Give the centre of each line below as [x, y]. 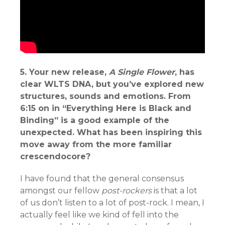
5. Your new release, [65, 72]
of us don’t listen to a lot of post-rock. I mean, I [112, 202]
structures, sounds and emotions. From [105, 96]
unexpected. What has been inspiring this [111, 132]
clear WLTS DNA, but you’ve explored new [112, 84]
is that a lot [175, 190]
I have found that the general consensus [102, 178]
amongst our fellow [61, 190]
